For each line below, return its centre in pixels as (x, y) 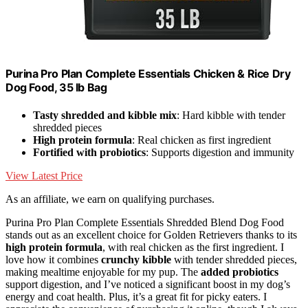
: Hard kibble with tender (231, 115)
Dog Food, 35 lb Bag (56, 88)
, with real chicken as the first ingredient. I (193, 247)
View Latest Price (44, 175)
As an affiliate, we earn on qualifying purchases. (110, 199)
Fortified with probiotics (89, 152)
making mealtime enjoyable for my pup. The (103, 272)
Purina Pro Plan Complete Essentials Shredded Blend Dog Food (145, 222)
